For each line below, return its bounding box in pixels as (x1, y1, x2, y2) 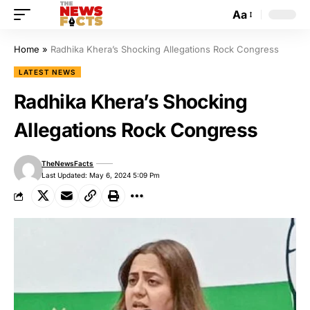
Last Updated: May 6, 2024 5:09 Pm (42, 171, 161, 179)
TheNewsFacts (42, 159, 94, 167)
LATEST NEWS (19, 68, 77, 76)
